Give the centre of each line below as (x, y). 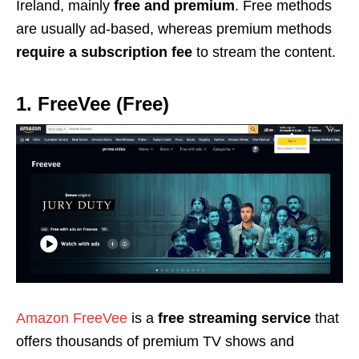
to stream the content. (264, 52)
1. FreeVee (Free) (93, 103)
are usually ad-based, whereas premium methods (174, 28)
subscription (124, 52)
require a (46, 52)
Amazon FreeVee (72, 318)
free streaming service (234, 318)
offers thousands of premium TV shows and (155, 341)
